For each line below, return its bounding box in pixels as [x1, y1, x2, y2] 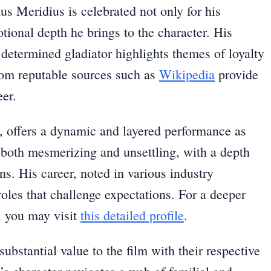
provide [215, 65, 258, 83]
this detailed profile [80, 206, 184, 224]
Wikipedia [159, 65, 215, 83]
